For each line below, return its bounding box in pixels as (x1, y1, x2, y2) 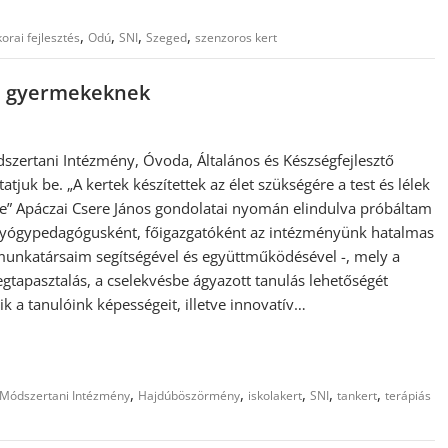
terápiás (385, 386, 431, 404)
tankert (337, 386, 377, 404)
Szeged (146, 29, 187, 46)
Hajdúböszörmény (138, 386, 240, 404)
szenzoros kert (195, 29, 277, 46)
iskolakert (248, 386, 302, 404)
